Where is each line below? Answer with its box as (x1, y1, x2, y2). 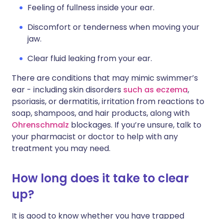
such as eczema (123, 84, 188, 95)
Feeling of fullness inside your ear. (27, 2, 154, 13)
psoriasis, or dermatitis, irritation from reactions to (12, 96, 204, 107)
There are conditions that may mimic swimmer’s (12, 72, 198, 84)
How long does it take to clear (12, 170, 189, 186)
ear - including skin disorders (12, 84, 123, 95)
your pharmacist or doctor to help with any (12, 131, 178, 142)
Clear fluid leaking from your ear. (27, 53, 152, 64)
